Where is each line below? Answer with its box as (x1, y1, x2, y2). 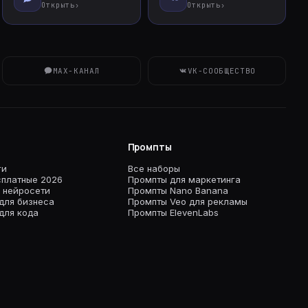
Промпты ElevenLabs (127, 207, 219, 218)
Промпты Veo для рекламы (127, 196, 247, 207)
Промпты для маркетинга (127, 174, 241, 185)
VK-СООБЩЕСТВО (187, 66, 256, 76)
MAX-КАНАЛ (52, 66, 100, 76)
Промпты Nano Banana (127, 185, 228, 196)
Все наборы (127, 163, 180, 174)
